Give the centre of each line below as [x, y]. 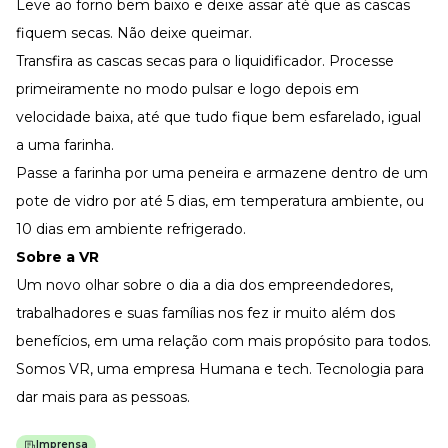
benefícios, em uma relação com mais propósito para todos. [223, 340]
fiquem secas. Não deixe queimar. [134, 32]
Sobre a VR [57, 256]
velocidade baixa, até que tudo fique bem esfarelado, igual [218, 116]
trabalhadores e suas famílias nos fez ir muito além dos [205, 312]
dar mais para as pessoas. [103, 396]
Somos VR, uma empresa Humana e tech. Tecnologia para [220, 368]
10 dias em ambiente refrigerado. [131, 228]
